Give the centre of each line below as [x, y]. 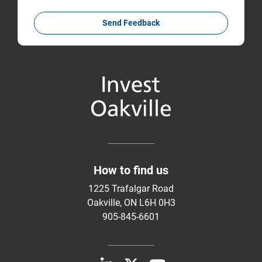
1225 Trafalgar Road [131, 188]
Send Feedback [131, 23]
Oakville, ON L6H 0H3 [131, 202]
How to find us [131, 170]
